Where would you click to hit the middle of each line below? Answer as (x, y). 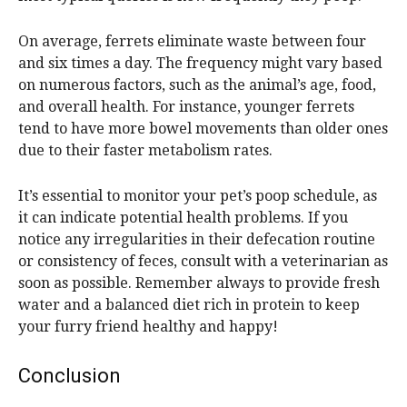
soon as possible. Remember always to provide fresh (199, 283)
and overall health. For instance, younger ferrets (186, 107)
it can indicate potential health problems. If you (183, 218)
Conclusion (69, 376)
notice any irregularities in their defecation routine (197, 240)
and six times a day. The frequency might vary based (200, 64)
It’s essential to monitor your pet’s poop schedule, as (198, 196)
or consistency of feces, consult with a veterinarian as (203, 262)
